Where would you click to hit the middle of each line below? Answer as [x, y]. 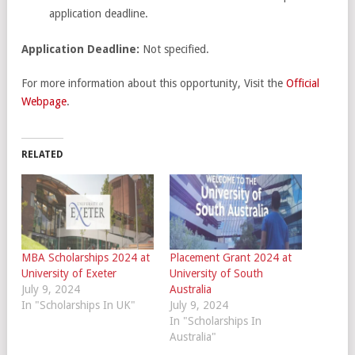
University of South [216, 274]
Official [303, 83]
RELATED [42, 154]
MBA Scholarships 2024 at [86, 258]
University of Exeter [69, 274]
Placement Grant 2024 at [230, 258]
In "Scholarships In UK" [78, 305]
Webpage [44, 101]
